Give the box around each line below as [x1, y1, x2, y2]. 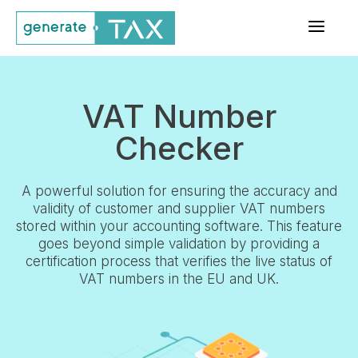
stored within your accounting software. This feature [16, 217, 342, 234]
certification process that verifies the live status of [26, 253, 332, 269]
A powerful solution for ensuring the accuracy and [21, 182, 337, 199]
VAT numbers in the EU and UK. [79, 270, 279, 287]
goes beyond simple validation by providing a [38, 235, 320, 252]
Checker [114, 128, 244, 168]
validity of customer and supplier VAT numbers [33, 200, 325, 217]
